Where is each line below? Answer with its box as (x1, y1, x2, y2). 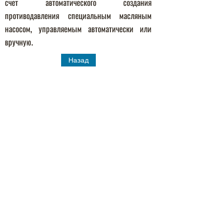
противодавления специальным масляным (5, 9, 152, 22)
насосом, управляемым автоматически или (5, 22, 152, 35)
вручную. (5, 36, 33, 48)
